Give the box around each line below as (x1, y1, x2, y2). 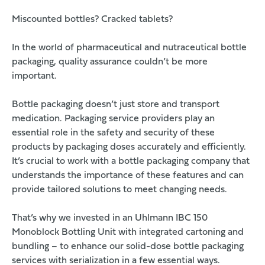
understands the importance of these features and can (12, 171, 244, 181)
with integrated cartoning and (116, 228, 244, 238)
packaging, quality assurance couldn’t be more (12, 57, 208, 67)
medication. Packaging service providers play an (12, 114, 215, 124)
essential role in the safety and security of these (12, 128, 215, 138)
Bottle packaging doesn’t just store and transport (12, 100, 219, 110)
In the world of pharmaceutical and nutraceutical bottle (12, 43, 247, 53)
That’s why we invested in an (12, 214, 135, 224)
